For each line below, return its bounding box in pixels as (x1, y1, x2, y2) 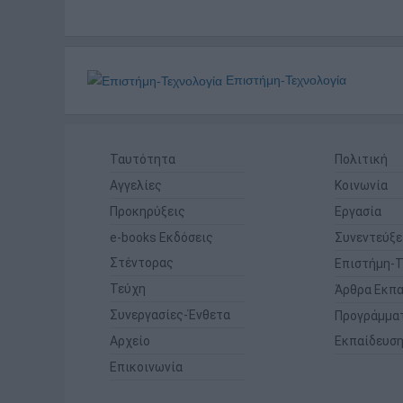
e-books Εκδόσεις (110, 230, 213, 246)
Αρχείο (110, 334, 150, 349)
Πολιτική (335, 152, 388, 167)
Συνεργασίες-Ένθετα (110, 308, 230, 323)
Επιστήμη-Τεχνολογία (222, 72, 346, 87)
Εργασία (335, 204, 381, 219)
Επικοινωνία (110, 360, 183, 375)
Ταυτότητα (110, 152, 175, 167)
